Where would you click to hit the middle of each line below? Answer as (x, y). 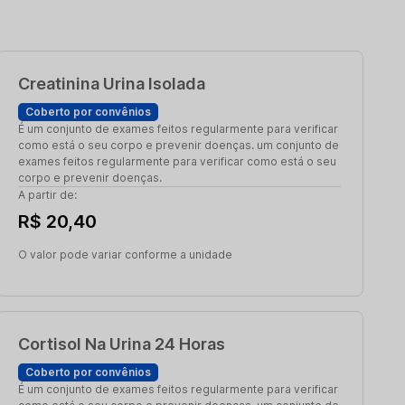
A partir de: (48, 195)
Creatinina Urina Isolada (112, 84)
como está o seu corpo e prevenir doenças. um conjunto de (179, 145)
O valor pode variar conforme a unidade (126, 254)
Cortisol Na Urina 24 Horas (122, 344)
